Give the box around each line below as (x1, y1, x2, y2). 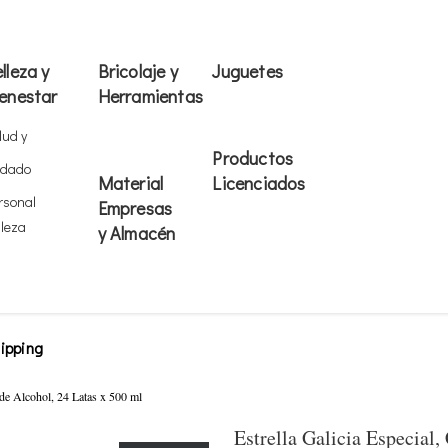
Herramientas (97, 83, 203, 108)
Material (97, 170, 164, 195)
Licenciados (212, 170, 306, 195)
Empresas (97, 195, 173, 220)
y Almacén (97, 220, 176, 245)
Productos (212, 145, 294, 170)
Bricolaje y (97, 58, 178, 83)
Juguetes (212, 58, 283, 83)
